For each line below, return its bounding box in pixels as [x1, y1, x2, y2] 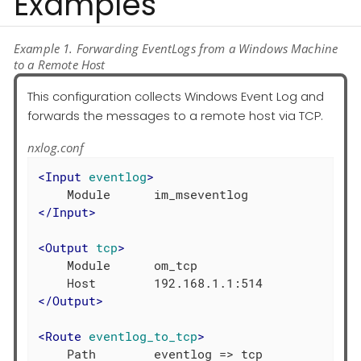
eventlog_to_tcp [89, 327, 198, 344]
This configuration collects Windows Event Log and [27, 88, 324, 106]
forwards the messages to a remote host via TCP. [27, 107, 323, 125]
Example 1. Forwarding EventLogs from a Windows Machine [14, 40, 338, 56]
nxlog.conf [27, 139, 85, 156]
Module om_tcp [38, 256, 198, 273]
